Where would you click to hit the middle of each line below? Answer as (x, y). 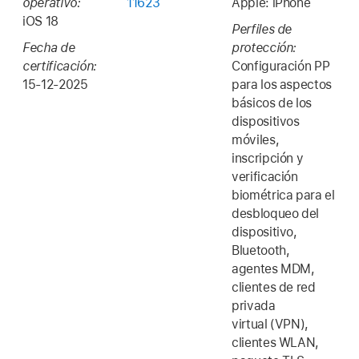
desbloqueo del (276, 213)
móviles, (256, 139)
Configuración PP (281, 66)
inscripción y (268, 158)
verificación (265, 176)
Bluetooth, (261, 250)
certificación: (60, 66)
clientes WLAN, (276, 342)
